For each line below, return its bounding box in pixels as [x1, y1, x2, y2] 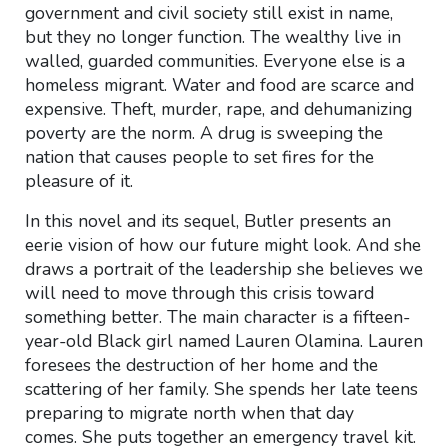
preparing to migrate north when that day [24, 401, 354, 425]
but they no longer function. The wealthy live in [24, 25, 401, 49]
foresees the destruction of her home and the [24, 353, 378, 377]
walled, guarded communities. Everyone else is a [24, 49, 405, 73]
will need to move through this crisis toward [24, 281, 374, 305]
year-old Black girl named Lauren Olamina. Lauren [24, 329, 423, 353]
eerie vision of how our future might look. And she [24, 233, 421, 257]
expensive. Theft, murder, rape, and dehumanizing [24, 97, 412, 121]
